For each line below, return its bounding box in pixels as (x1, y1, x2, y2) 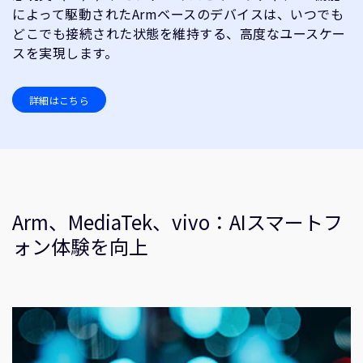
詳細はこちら (29, 92, 90, 107)
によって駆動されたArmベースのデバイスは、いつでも (12, 4, 344, 23)
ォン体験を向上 (12, 232, 148, 260)
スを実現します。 (12, 43, 117, 62)
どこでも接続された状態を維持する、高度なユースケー (12, 23, 346, 43)
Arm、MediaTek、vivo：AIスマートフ (12, 207, 343, 236)
